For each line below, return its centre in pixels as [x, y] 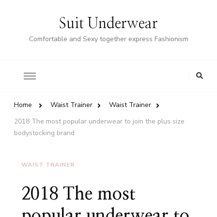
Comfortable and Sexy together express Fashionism [108, 39]
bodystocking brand [44, 133]
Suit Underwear [108, 24]
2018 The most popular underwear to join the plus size [99, 121]
